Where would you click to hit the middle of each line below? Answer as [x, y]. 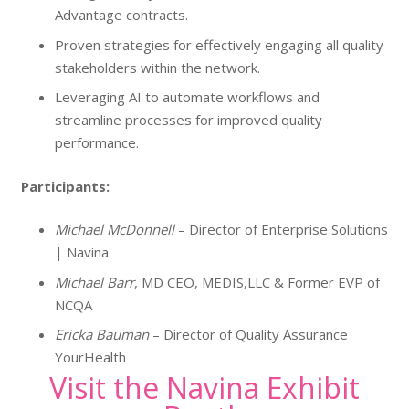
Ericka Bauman [102, 334]
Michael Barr [94, 282]
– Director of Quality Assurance [248, 334]
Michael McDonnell [115, 229]
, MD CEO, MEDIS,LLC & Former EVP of [257, 282]
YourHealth [90, 357]
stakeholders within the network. [157, 67]
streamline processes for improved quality [189, 120]
